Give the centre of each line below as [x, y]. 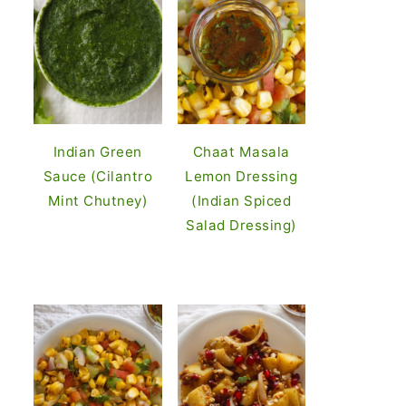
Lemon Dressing [242, 176]
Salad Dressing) [242, 225]
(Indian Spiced [242, 200]
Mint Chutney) [97, 200]
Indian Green [97, 151]
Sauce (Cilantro [97, 176]
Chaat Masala [241, 151]
